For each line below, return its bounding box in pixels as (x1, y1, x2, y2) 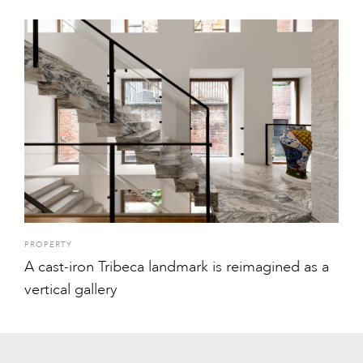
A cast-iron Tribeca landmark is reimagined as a (24, 258, 329, 276)
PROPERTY (24, 240, 72, 250)
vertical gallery (24, 280, 117, 299)
